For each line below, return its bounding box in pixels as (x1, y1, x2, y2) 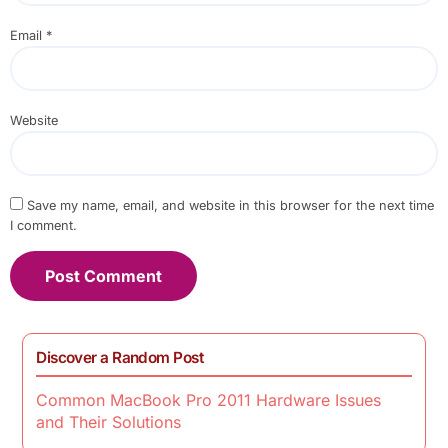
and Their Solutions (36, 412, 182, 433)
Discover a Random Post (36, 348, 204, 368)
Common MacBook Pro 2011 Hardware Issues (36, 390, 382, 411)
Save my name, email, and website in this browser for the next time (26, 198, 434, 214)
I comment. (9, 218, 77, 234)
